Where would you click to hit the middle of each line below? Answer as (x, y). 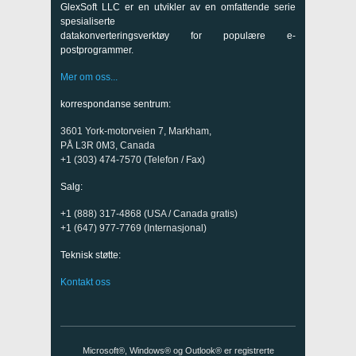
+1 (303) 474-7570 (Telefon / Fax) (133, 160)
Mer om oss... (89, 77)
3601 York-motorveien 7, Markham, (136, 132)
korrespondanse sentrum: (116, 104)
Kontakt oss (85, 282)
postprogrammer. (97, 50)
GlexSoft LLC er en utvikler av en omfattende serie (178, 8)
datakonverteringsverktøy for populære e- (178, 36)
